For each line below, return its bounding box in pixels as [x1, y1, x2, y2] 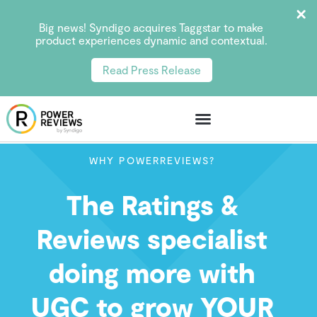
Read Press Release [102, 63, 201, 76]
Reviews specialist [37, 222, 268, 255]
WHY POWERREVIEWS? [89, 154, 216, 166]
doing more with [49, 256, 256, 289]
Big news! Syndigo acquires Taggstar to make [39, 21, 264, 34]
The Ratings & [66, 188, 238, 221]
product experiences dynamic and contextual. [35, 33, 267, 47]
